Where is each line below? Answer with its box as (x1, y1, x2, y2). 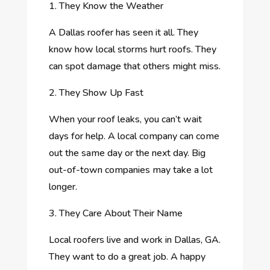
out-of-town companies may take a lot (48, 163, 213, 177)
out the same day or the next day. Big (48, 146, 206, 160)
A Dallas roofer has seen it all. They (48, 25, 198, 39)
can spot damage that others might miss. (48, 59, 221, 73)
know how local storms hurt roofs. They (48, 42, 216, 56)
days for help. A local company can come (48, 129, 219, 143)
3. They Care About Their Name (48, 206, 183, 220)
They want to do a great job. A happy (48, 250, 206, 263)
